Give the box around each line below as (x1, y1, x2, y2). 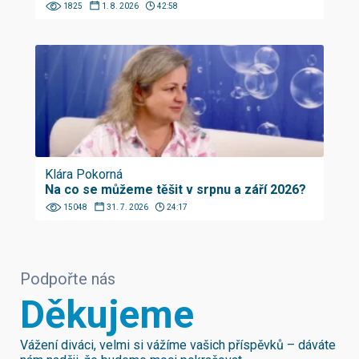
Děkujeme (20, 291, 194, 337)
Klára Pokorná (45, 166, 123, 182)
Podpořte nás (20, 268, 115, 288)
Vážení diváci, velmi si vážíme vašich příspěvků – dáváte (20, 337, 336, 353)
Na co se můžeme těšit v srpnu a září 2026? (45, 181, 306, 197)
